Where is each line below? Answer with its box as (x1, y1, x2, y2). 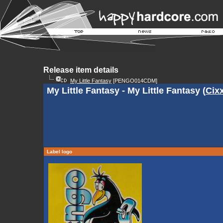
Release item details (43, 66, 118, 74)
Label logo (45, 149, 74, 154)
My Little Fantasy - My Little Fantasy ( (47, 86, 206, 96)
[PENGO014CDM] (111, 78, 157, 84)
